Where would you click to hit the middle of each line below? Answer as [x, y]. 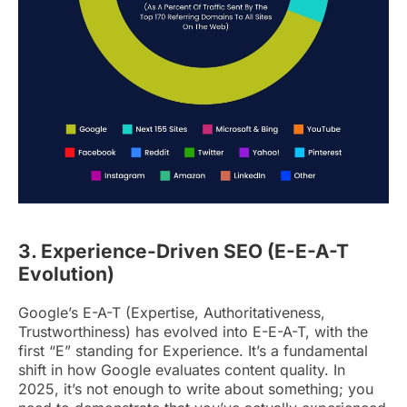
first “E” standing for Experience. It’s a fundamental [193, 350]
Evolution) [66, 273]
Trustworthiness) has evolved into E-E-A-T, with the [193, 331]
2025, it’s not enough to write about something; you [196, 388]
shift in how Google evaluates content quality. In [182, 369]
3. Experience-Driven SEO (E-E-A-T [184, 251]
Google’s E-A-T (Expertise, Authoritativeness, [172, 312]
